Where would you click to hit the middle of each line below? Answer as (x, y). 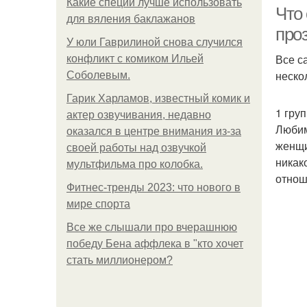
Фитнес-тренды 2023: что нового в (153, 187)
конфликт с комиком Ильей (135, 59)
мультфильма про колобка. (135, 164)
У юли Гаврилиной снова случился (155, 42)
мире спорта (98, 204)
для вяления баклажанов (131, 19)
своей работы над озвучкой (136, 148)
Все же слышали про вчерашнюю (152, 227)
